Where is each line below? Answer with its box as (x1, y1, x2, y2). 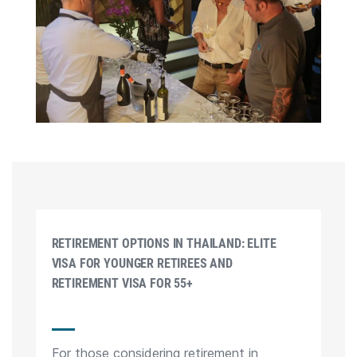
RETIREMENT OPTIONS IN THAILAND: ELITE (51, 236, 277, 252)
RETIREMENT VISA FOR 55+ (51, 276, 193, 292)
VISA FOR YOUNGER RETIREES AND (51, 256, 233, 272)
